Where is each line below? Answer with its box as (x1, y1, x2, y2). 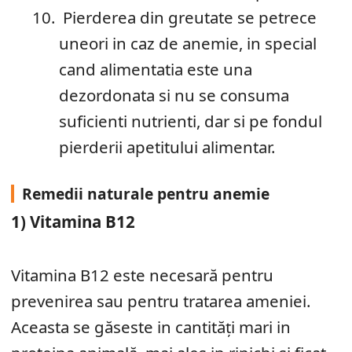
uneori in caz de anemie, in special (59, 32, 317, 54)
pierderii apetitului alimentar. (59, 136, 276, 158)
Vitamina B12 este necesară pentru (11, 263, 273, 286)
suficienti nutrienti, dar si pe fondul (59, 110, 323, 132)
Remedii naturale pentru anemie (22, 182, 269, 204)
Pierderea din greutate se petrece (59, 6, 317, 28)
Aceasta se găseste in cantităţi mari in (11, 315, 291, 338)
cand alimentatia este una (59, 58, 253, 80)
